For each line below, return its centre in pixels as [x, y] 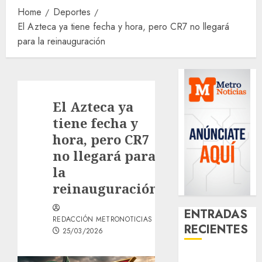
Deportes [72, 12]
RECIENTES [216, 229]
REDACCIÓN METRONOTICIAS [103, 219]
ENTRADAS [216, 214]
